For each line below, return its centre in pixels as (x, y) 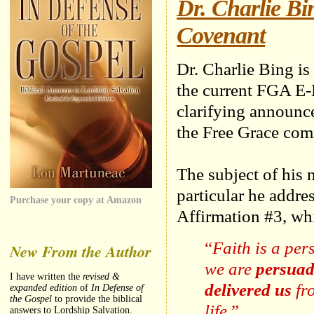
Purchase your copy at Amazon (76, 200)
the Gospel (31, 299)
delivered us (248, 289)
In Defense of (118, 288)
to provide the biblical (97, 299)
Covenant (221, 35)
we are (231, 268)
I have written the (47, 277)
